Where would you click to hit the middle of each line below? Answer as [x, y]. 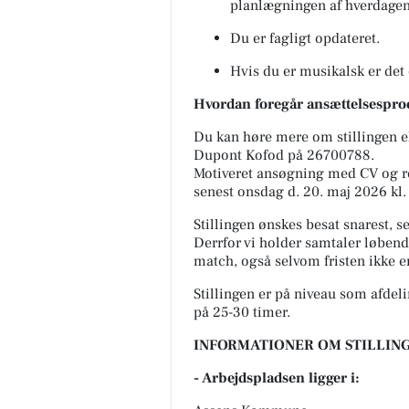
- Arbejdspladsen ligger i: [277, 378]
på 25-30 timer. [242, 312]
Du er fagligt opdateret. [305, 38]
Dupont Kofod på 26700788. [284, 155]
